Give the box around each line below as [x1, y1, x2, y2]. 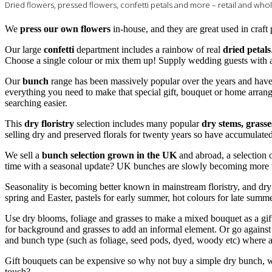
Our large [5, 44, 41, 55]
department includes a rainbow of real [76, 44, 220, 55]
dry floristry [22, 118, 76, 129]
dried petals [220, 44, 271, 55]
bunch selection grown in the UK [42, 150, 179, 161]
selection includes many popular [76, 118, 199, 129]
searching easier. [5, 98, 67, 109]
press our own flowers [20, 24, 113, 35]
